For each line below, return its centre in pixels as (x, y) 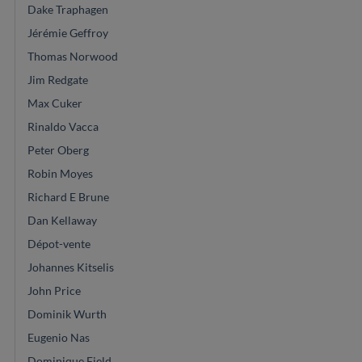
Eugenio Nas (59, 337)
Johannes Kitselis (71, 267)
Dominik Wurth (67, 314)
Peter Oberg (58, 149)
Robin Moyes (60, 173)
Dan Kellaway (62, 220)
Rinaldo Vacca (63, 126)
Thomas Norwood (73, 56)
